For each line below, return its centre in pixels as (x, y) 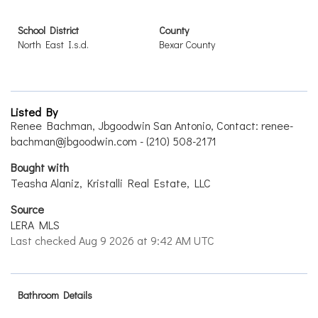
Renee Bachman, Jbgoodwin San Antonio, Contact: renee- (152, 125)
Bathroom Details (55, 295)
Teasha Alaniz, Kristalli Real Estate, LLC (111, 183)
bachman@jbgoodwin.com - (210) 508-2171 (114, 141)
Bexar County (187, 44)
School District (48, 30)
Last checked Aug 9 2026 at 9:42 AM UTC (113, 240)
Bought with (40, 167)
